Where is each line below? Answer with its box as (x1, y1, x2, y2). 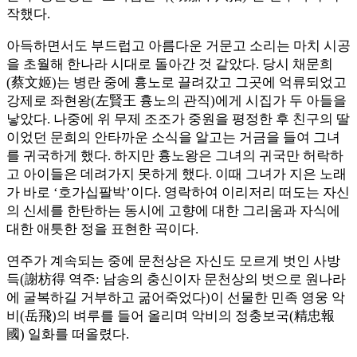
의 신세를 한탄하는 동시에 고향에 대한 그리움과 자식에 (6, 203, 340, 219)
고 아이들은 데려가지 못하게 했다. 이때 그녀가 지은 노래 (6, 167, 347, 182)
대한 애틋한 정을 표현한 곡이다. (6, 222, 198, 237)
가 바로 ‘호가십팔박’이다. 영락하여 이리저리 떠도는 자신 (6, 185, 350, 201)
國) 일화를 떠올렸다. (6, 327, 129, 343)
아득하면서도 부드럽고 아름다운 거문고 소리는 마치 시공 (6, 38, 351, 54)
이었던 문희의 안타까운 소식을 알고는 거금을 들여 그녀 (6, 130, 340, 146)
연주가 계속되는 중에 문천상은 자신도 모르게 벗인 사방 (6, 253, 340, 269)
